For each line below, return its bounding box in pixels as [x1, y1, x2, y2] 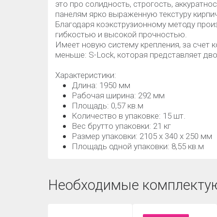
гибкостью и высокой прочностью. [55, 30, 187, 39]
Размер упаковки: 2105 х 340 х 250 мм [72, 131, 212, 141]
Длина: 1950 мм [72, 80, 130, 90]
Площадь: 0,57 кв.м [72, 101, 143, 110]
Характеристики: [55, 70, 118, 80]
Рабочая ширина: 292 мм [72, 91, 165, 100]
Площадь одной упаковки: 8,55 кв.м [72, 141, 204, 151]
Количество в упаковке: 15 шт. [72, 111, 186, 121]
